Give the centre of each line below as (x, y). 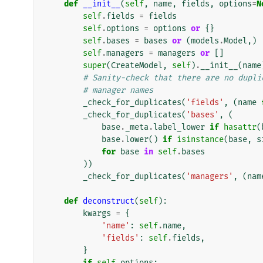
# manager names (118, 90)
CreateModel (137, 65)
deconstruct (109, 201)
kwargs (97, 213)
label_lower (179, 127)
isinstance (200, 139)
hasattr (240, 127)
